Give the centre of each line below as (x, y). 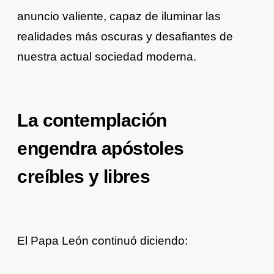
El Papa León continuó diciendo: (103, 241)
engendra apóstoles (101, 149)
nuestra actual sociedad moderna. (107, 57)
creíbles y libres (84, 177)
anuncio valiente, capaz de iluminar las (119, 17)
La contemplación (92, 120)
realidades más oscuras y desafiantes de (125, 37)
